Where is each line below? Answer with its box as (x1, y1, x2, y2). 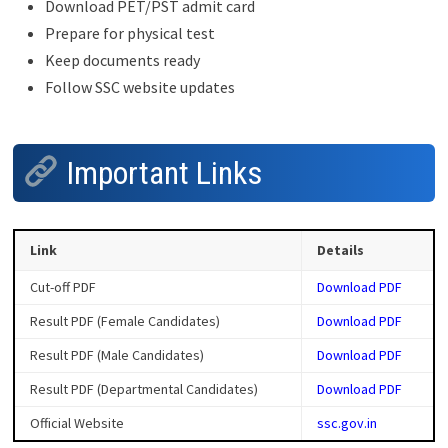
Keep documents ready (44, 49, 200, 70)
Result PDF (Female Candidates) (29, 311, 220, 330)
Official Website (29, 413, 124, 432)
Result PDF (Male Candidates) (29, 345, 204, 364)
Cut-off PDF (29, 277, 96, 296)
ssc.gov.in (316, 413, 377, 432)
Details (316, 240, 364, 259)
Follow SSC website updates (44, 76, 235, 97)
